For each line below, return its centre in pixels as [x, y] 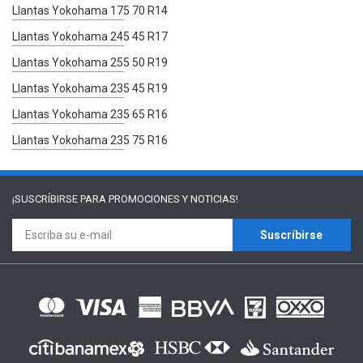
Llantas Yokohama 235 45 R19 [90, 88]
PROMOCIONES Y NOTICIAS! [173, 199]
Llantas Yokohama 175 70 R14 [90, 10]
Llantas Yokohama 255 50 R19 [90, 62]
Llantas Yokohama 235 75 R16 [90, 140]
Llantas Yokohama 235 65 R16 [90, 114]
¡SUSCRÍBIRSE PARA [60, 199]
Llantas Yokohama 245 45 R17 [90, 36]
